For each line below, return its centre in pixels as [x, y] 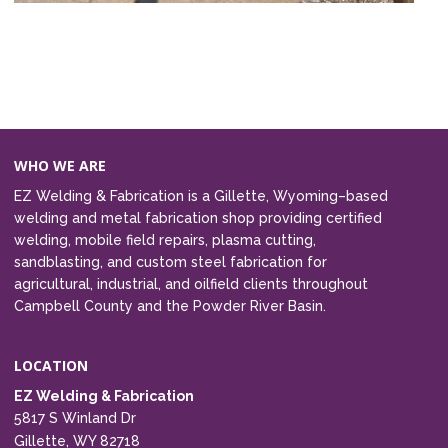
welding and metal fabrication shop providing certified [198, 218]
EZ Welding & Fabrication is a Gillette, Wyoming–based [201, 196]
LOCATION [51, 366]
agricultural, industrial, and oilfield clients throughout [191, 284]
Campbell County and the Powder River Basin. [170, 306]
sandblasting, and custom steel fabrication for [170, 262]
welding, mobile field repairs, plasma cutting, [165, 240]
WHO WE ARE [60, 166]
